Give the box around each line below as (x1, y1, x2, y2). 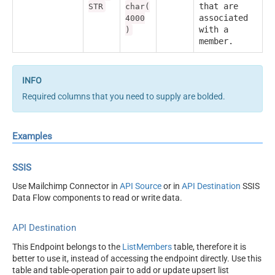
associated (199, 13, 248, 23)
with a (199, 25, 228, 35)
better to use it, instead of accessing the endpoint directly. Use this (12, 253, 261, 263)
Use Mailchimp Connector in (12, 181, 120, 192)
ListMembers (122, 241, 172, 252)
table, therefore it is (172, 241, 246, 252)
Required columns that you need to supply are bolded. (22, 91, 225, 102)
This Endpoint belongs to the (12, 241, 122, 252)
